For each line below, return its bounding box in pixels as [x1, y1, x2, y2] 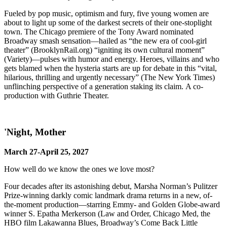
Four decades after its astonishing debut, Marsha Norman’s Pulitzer [4, 181, 217, 191]
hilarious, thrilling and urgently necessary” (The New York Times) [4, 72, 215, 82]
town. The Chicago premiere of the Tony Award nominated [4, 27, 194, 36]
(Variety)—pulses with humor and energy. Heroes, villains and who [4, 54, 219, 63]
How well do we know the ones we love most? [4, 164, 159, 173]
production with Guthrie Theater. [4, 91, 111, 100]
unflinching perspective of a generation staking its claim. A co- [4, 82, 203, 91]
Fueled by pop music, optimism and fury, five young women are [4, 9, 209, 18]
